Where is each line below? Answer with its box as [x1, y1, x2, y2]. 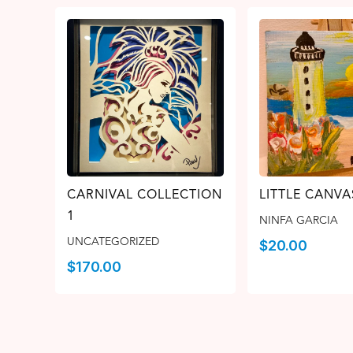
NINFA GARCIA [258, 213, 338, 227]
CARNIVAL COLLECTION [67, 186, 222, 203]
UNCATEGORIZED [67, 234, 159, 248]
